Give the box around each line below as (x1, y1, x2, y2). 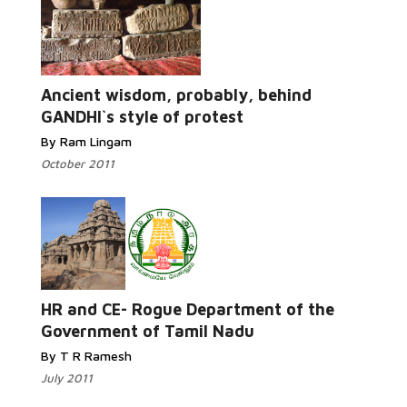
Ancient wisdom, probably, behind (41, 85, 312, 104)
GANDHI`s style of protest (41, 107, 243, 126)
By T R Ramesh (41, 348, 132, 363)
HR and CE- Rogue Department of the (41, 300, 334, 319)
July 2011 (41, 371, 93, 385)
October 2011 (41, 156, 114, 171)
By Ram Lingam (41, 134, 132, 149)
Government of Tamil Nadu (41, 322, 254, 341)
